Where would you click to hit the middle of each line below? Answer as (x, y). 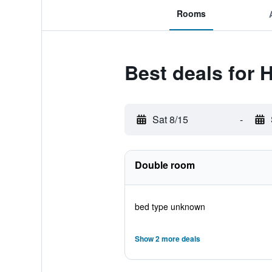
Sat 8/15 (170, 119)
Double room (165, 165)
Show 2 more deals (167, 239)
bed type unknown (170, 206)
